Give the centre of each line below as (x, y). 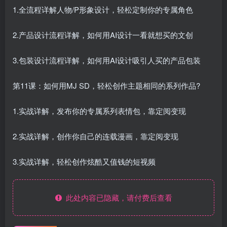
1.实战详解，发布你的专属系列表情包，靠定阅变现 (99, 111)
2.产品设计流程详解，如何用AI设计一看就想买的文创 (103, 35)
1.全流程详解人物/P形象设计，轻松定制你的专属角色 (103, 10)
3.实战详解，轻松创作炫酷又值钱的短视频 (84, 162)
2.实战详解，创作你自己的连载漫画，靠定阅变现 (96, 136)
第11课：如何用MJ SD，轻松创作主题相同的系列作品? (106, 86)
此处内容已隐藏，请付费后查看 (117, 198)
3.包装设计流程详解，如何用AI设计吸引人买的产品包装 (107, 60)
